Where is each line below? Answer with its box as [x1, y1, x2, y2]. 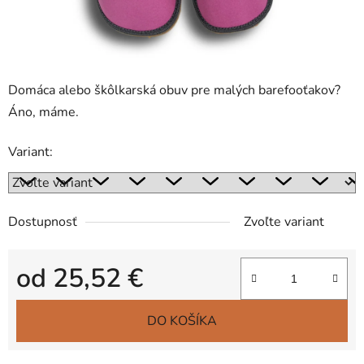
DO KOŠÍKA [147, 312, 217, 331]
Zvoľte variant [244, 213, 324, 232]
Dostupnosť [8, 213, 77, 232]
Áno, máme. [8, 103, 79, 122]
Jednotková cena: [15, 295, 114, 314]
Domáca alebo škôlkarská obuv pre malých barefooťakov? [8, 81, 340, 100]
